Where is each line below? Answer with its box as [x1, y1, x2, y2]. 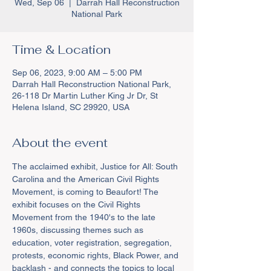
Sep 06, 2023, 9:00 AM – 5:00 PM [12, 67, 142, 77]
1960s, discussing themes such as [12, 224, 146, 235]
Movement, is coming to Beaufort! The [12, 186, 161, 197]
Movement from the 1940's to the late [12, 212, 158, 222]
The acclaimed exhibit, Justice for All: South [12, 161, 180, 171]
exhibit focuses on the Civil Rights [12, 199, 143, 209]
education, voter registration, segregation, [12, 237, 174, 247]
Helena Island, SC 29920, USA [12, 102, 129, 112]
